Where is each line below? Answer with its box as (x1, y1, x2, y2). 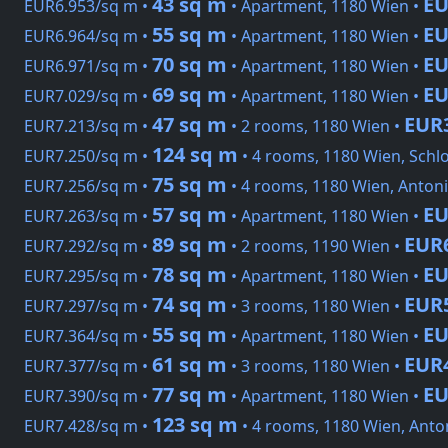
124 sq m (152, 141, 238, 169)
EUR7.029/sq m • (24, 85, 152, 108)
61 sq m (152, 351, 227, 379)
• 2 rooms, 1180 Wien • (227, 115, 404, 138)
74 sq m (152, 291, 227, 319)
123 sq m (152, 411, 238, 439)
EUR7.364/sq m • (24, 325, 152, 348)
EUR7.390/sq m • (24, 385, 152, 408)
